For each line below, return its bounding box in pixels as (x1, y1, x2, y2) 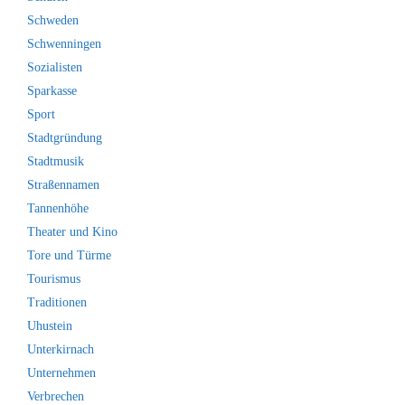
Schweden (27, 13, 79, 27)
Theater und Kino (27, 224, 118, 239)
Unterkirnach (27, 342, 94, 356)
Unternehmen (27, 365, 96, 380)
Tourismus (27, 271, 80, 286)
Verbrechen (27, 389, 84, 403)
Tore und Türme (27, 248, 111, 262)
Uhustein (27, 318, 72, 333)
